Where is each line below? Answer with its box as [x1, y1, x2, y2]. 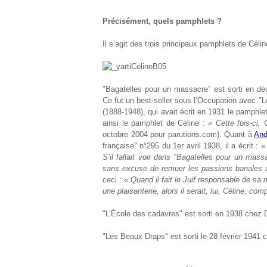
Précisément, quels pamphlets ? [103, 17, 222, 26]
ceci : [103, 175, 124, 184]
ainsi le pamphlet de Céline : [103, 119, 209, 128]
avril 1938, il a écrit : [184, 141, 261, 150]
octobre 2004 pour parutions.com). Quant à [103, 130, 254, 139]
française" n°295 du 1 [103, 141, 178, 150]
